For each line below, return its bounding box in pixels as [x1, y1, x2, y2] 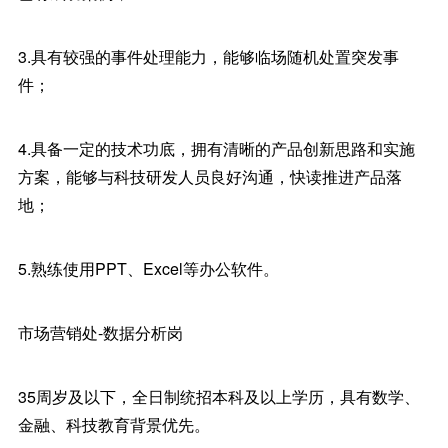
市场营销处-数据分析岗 [17, 321, 183, 344]
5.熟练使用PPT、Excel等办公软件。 [17, 257, 279, 280]
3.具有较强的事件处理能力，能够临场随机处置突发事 [17, 45, 399, 68]
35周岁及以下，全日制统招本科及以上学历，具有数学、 [17, 385, 420, 408]
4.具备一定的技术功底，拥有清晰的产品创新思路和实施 [17, 137, 415, 160]
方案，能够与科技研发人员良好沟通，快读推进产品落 [17, 165, 402, 188]
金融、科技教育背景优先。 [17, 413, 210, 436]
